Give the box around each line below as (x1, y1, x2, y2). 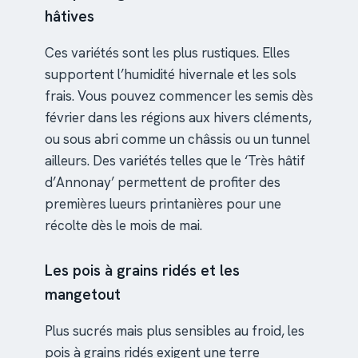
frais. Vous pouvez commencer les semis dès (45, 87, 313, 105)
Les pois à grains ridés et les (45, 261, 240, 281)
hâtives (45, 6, 94, 27)
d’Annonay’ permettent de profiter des (45, 173, 280, 192)
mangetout (45, 284, 121, 305)
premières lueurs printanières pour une (45, 195, 281, 213)
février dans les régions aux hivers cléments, (45, 109, 312, 127)
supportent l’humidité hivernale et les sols (45, 66, 296, 84)
